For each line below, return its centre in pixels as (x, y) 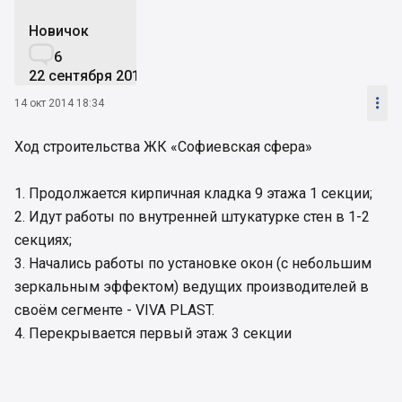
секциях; (43, 240)
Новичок (59, 31)
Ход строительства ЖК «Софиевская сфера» (163, 146)
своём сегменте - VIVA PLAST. (114, 310)
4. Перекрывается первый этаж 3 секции (153, 333)
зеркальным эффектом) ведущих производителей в (192, 286)
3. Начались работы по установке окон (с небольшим (193, 263)
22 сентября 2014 (88, 75)
